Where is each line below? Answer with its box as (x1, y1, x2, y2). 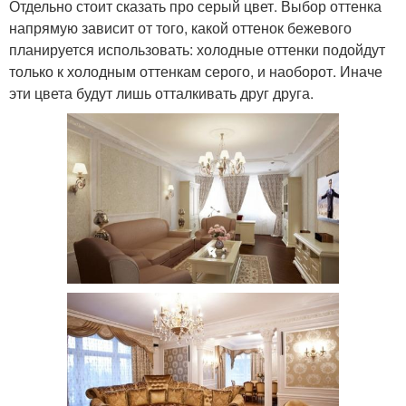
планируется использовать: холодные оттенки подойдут (9, 38, 385, 60)
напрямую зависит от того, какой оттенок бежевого (9, 16, 352, 38)
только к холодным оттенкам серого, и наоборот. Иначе (9, 60, 382, 82)
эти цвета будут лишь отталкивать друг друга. (9, 82, 314, 103)
